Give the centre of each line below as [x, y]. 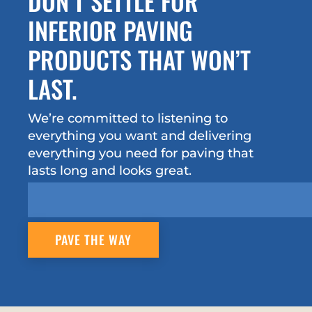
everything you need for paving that [141, 153]
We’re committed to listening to [128, 118]
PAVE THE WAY [93, 240]
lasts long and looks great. [110, 170]
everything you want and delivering [140, 135]
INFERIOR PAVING [110, 30]
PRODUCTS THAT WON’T [139, 59]
